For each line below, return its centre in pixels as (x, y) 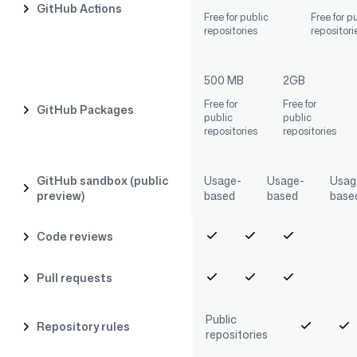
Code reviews (75, 237)
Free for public (236, 17)
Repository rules (83, 327)
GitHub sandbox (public (102, 180)
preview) (60, 195)
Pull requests (74, 278)
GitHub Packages (85, 110)
